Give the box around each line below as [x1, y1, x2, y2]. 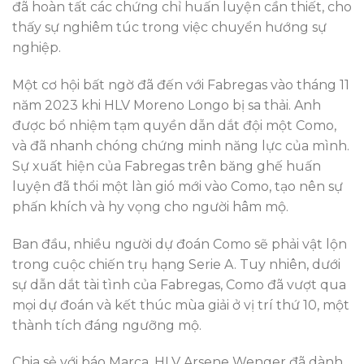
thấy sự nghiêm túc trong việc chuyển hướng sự [12, 19, 327, 35]
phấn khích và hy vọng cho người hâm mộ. [12, 198, 288, 214]
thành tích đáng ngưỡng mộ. [12, 317, 201, 333]
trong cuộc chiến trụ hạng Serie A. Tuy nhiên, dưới [12, 256, 340, 272]
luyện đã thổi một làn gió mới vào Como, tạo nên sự [12, 178, 343, 194]
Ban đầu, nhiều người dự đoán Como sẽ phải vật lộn [12, 236, 347, 252]
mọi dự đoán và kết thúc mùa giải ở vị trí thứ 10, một [12, 297, 349, 313]
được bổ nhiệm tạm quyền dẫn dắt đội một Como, [12, 117, 336, 133]
